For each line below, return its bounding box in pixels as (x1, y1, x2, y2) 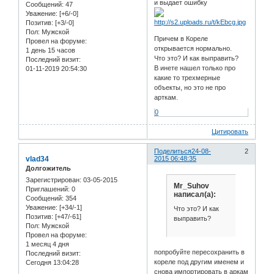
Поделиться (154, 147, 192, 155)
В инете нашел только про (154, 64, 236, 72)
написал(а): (173, 190, 216, 199)
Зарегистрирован (26, 176, 80, 184)
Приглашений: (26, 185, 70, 193)
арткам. (154, 94, 179, 102)
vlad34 (26, 154, 49, 163)
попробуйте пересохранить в (154, 248, 245, 256)
